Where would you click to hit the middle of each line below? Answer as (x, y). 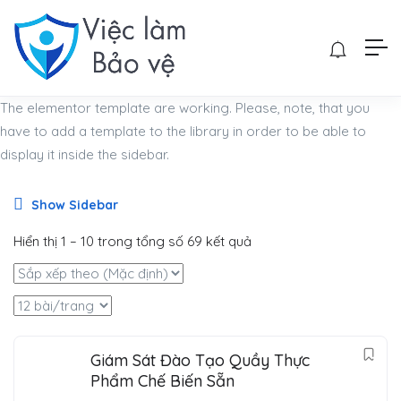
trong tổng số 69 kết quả (173, 241)
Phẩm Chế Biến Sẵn (162, 380)
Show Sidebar (73, 205)
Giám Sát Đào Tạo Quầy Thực (200, 360)
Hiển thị (37, 241)
